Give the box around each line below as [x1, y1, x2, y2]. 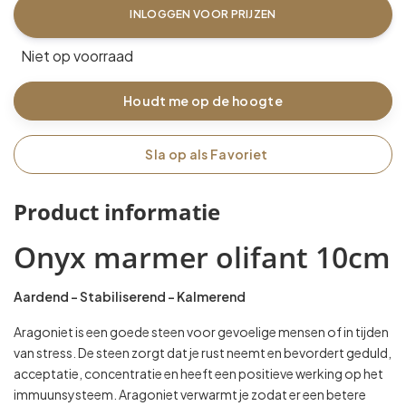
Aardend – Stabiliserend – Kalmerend [14, 287, 246, 304]
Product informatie [14, 196, 220, 227]
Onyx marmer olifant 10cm [14, 237, 391, 276]
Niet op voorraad [21, 45, 133, 65]
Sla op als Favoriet [145, 145, 268, 162]
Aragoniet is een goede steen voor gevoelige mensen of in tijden [14, 323, 389, 340]
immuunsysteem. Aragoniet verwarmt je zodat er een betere [14, 385, 366, 402]
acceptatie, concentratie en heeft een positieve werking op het [14, 364, 383, 382]
